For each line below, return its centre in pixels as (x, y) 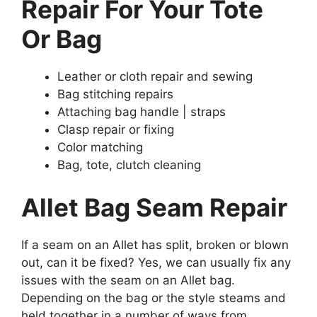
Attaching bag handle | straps (142, 112)
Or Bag (62, 39)
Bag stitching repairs (115, 94)
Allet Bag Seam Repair (154, 207)
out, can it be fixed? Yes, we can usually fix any (156, 262)
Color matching (100, 147)
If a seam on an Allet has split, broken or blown (155, 244)
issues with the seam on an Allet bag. (128, 280)
